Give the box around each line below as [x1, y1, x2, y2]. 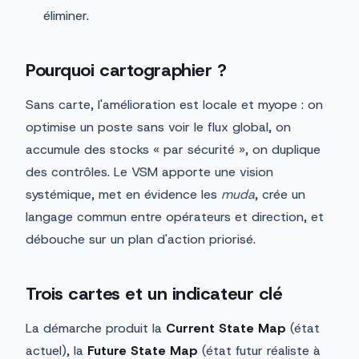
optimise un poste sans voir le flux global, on [26, 119, 291, 136]
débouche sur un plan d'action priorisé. [26, 231, 256, 248]
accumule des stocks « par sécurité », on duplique [26, 141, 321, 159]
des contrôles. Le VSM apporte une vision [26, 163, 273, 181]
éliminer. [43, 7, 89, 25]
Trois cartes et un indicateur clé [26, 282, 283, 306]
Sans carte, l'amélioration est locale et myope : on [26, 96, 323, 114]
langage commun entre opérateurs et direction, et [26, 208, 324, 226]
